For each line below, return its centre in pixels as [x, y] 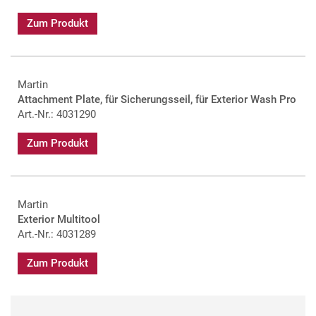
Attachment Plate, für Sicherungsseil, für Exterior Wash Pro [157, 99]
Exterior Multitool [59, 219]
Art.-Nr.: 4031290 [57, 114]
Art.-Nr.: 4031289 [57, 234]
